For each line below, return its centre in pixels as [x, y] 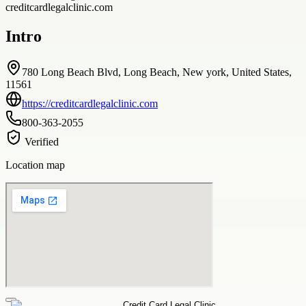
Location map [35, 165]
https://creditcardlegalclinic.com [90, 103]
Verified [40, 141]
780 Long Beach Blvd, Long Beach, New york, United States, [157, 72]
